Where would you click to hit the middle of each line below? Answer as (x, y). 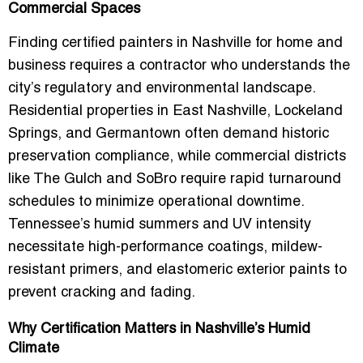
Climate (34, 348)
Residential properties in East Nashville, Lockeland (175, 111)
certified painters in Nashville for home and (202, 43)
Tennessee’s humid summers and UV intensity (160, 224)
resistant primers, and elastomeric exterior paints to (177, 270)
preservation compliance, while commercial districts (177, 156)
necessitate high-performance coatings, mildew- (165, 247)
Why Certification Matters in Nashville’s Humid (159, 329)
